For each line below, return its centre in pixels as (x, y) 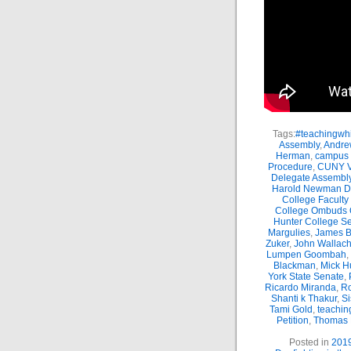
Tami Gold (291, 309)
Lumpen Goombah (306, 255)
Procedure (290, 167)
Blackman (295, 266)
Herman (293, 156)
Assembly (299, 145)
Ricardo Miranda (300, 288)
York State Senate (306, 277)
